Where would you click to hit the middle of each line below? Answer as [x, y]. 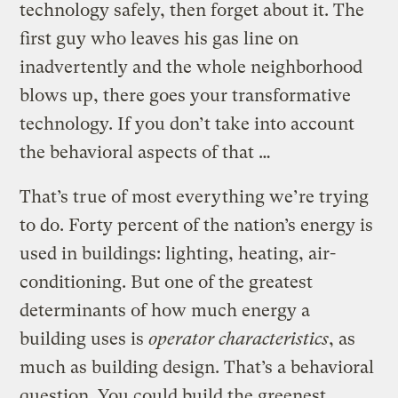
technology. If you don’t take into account [187, 123]
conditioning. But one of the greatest [167, 282]
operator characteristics [239, 338]
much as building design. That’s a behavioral [197, 367]
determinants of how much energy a [165, 310]
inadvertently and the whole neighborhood [191, 67]
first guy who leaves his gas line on [159, 38]
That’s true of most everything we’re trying [195, 196]
